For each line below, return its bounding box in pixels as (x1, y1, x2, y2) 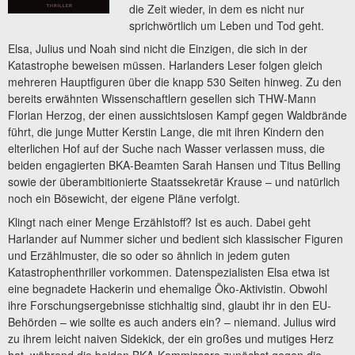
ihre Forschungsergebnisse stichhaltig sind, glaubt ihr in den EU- (8, 296, 331, 313)
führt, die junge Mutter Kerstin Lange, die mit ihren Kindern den (8, 124, 324, 140)
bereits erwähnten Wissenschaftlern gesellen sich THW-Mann (8, 90, 316, 107)
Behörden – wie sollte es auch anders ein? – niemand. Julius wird (8, 313, 336, 330)
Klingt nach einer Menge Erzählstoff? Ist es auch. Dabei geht (8, 213, 311, 230)
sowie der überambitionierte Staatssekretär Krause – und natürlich (8, 174, 340, 190)
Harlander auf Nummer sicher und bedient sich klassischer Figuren (8, 230, 343, 246)
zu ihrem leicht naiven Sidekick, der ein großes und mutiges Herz (8, 330, 334, 346)
